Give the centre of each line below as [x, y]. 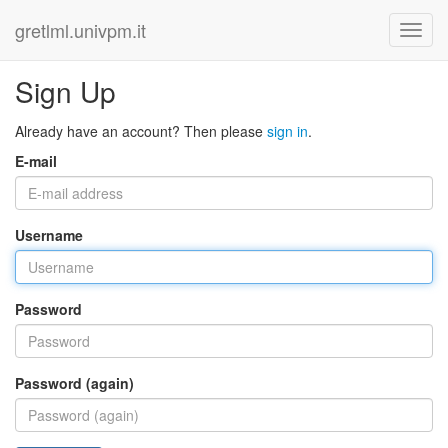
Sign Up [65, 91]
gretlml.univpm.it [80, 30]
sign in [287, 131]
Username [49, 235]
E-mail [36, 161]
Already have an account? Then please [141, 131]
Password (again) [74, 383]
